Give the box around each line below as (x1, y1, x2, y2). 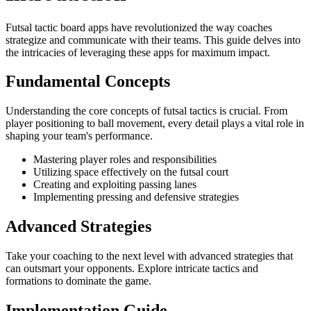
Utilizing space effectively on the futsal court (33, 166, 228, 178)
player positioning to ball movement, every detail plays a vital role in (6, 117, 304, 130)
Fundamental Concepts (6, 72, 170, 91)
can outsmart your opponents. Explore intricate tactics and (6, 262, 258, 275)
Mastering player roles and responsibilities (33, 153, 217, 166)
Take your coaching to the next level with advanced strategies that (6, 250, 293, 262)
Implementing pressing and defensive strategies (33, 191, 239, 203)
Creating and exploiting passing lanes (33, 178, 196, 191)
